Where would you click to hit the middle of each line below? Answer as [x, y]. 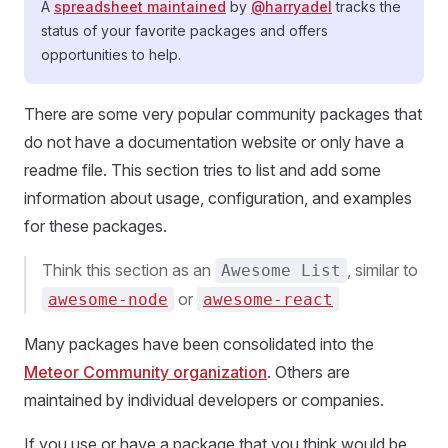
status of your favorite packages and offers [184, 30]
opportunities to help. [111, 54]
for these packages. [95, 226]
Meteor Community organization [145, 372]
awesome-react [268, 299]
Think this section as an [128, 270]
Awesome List [281, 270]
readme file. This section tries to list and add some [202, 170]
